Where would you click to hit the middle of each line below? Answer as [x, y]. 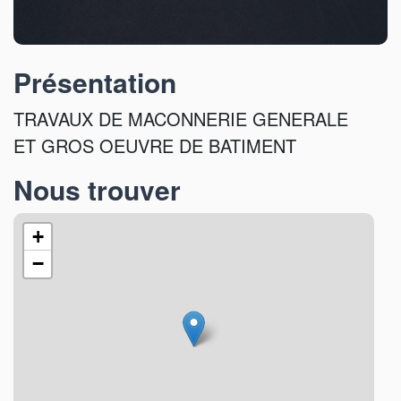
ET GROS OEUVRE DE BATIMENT [155, 145]
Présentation [95, 81]
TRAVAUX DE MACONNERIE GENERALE [181, 118]
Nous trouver [97, 189]
